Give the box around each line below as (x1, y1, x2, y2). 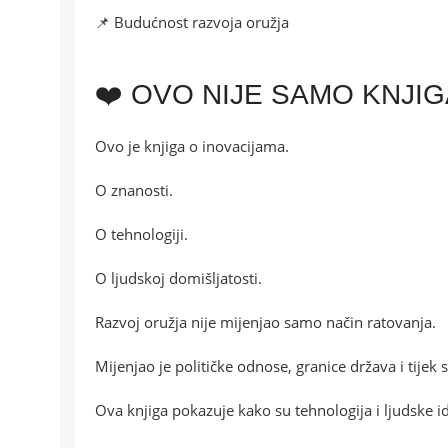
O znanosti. (95, 180, 173, 201)
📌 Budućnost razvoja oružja (95, 12, 289, 33)
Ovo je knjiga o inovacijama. (95, 136, 289, 157)
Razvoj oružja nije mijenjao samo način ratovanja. (95, 312, 436, 333)
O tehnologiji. (95, 224, 188, 245)
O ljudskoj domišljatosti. (95, 268, 262, 289)
